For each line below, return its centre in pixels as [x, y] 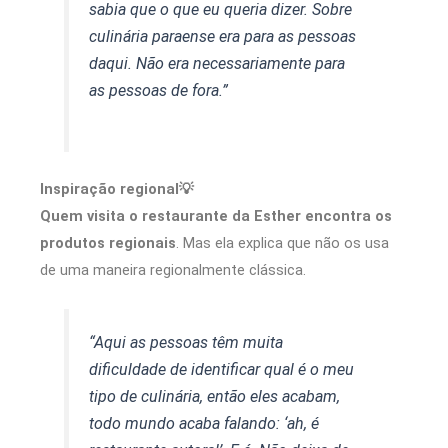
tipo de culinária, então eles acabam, [215, 397]
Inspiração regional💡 [117, 188]
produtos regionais [108, 242]
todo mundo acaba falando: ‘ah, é [204, 424]
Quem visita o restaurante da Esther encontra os [216, 215]
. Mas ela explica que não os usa [282, 242]
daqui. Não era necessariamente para [217, 63]
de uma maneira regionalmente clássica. [173, 269]
